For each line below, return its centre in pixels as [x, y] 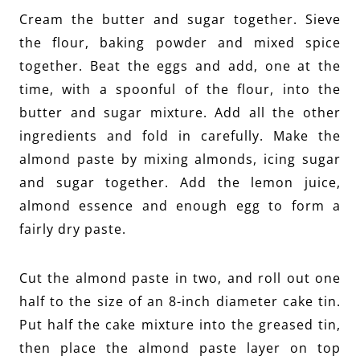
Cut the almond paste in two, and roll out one [180, 278]
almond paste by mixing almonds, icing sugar [180, 160]
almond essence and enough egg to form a [180, 206]
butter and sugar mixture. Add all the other [180, 113]
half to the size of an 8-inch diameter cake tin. [180, 302]
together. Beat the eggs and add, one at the [180, 66]
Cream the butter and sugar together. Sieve [180, 20]
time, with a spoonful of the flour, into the [180, 90]
